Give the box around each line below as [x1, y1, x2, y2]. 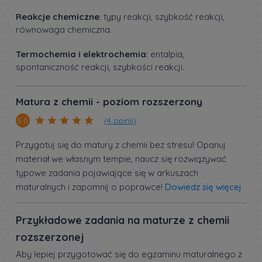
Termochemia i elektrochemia [16, 49, 146, 60]
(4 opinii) [104, 115, 136, 125]
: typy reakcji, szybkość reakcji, [99, 11, 225, 23]
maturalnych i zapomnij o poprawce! [16, 181, 165, 193]
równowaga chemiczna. [16, 24, 112, 36]
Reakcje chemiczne [16, 11, 99, 23]
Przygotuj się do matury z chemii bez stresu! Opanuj [16, 139, 226, 151]
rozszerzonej [16, 230, 84, 244]
